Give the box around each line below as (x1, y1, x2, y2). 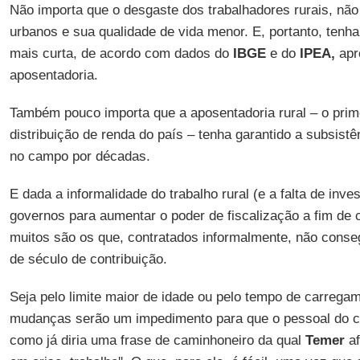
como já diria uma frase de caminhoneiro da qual (9, 333, 305, 348)
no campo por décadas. (9, 149, 150, 164)
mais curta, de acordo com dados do (9, 46, 233, 61)
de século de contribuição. (9, 252, 167, 267)
